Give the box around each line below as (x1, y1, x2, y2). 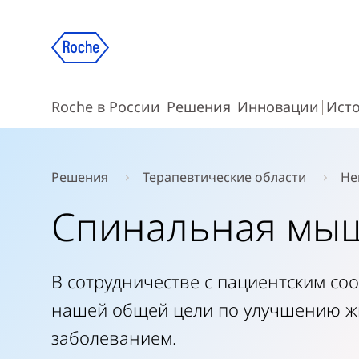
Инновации (237, 97, 319, 116)
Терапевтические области (143, 168, 306, 186)
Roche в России (51, 97, 160, 116)
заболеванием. (51, 325, 176, 349)
